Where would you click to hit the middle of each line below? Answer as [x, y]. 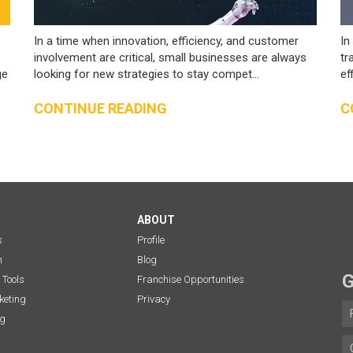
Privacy [153, 299]
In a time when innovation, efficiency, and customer [167, 41]
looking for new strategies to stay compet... [147, 74]
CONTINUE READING [101, 108]
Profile [150, 240]
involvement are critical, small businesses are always [171, 57]
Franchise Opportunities [190, 279]
